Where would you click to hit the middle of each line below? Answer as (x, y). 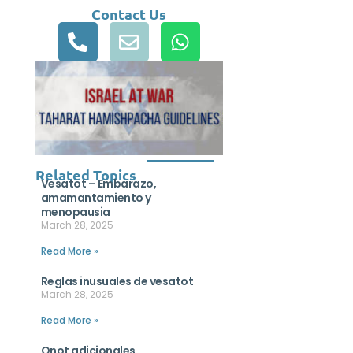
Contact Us (129, 13)
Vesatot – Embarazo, (98, 183)
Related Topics (85, 175)
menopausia (75, 212)
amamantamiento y (96, 197)
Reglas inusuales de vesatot (117, 281)
